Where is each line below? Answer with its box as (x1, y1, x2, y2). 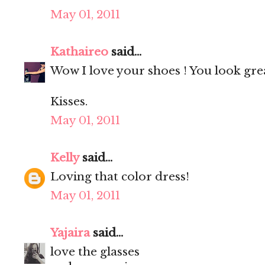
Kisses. (50, 95, 88, 109)
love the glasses (50, 245, 140, 259)
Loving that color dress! (50, 170, 189, 184)
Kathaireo (50, 45, 108, 59)
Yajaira (50, 226, 90, 240)
